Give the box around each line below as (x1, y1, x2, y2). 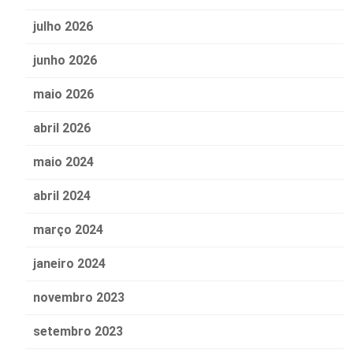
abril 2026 (33, 121, 91, 136)
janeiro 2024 (33, 256, 106, 272)
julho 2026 (33, 19, 93, 35)
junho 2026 (33, 53, 97, 69)
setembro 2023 (33, 324, 123, 340)
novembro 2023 (33, 290, 124, 306)
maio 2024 (33, 154, 94, 170)
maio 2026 (33, 87, 94, 102)
